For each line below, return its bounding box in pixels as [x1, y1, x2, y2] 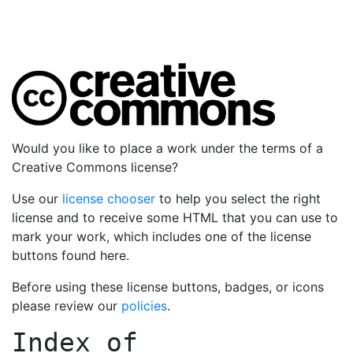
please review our [12, 298, 121, 314]
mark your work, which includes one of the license [12, 229, 311, 245]
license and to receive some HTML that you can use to [12, 210, 338, 226]
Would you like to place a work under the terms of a [12, 140, 323, 157]
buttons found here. [12, 247, 129, 264]
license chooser [62, 191, 155, 207]
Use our [12, 191, 62, 207]
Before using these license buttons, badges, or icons [12, 279, 324, 295]
